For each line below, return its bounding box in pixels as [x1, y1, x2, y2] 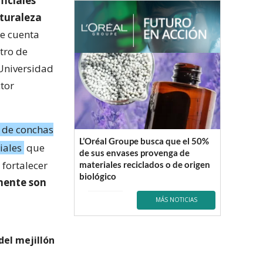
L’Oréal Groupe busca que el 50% [79, 135, 209, 146]
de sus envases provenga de [79, 147, 190, 158]
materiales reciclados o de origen [79, 159, 210, 170]
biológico [79, 170, 116, 181]
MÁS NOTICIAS [155, 195, 197, 204]
